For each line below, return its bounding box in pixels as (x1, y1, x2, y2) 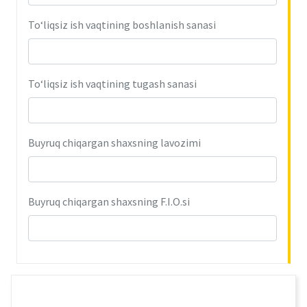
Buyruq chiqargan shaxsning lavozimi (28, 136, 201, 149)
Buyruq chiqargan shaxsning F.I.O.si (28, 195, 190, 208)
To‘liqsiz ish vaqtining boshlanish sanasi (28, 18, 216, 32)
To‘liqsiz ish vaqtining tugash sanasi (28, 77, 197, 90)
